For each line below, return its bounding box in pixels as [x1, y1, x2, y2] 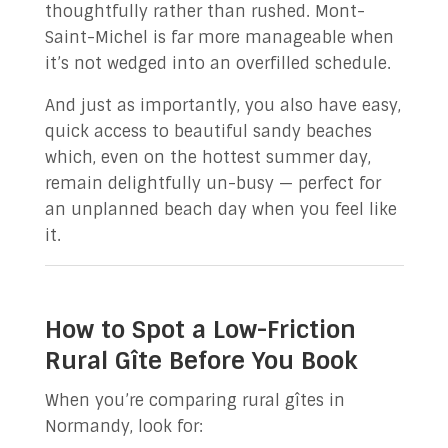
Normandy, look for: [44, 416, 203, 437]
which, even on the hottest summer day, [44, 147, 371, 168]
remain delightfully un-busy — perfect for [44, 173, 381, 194]
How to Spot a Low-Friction [44, 314, 356, 345]
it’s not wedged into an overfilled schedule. [44, 53, 391, 74]
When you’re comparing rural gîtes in [44, 390, 345, 411]
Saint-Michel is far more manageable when [44, 27, 394, 48]
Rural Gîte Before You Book [44, 345, 358, 376]
